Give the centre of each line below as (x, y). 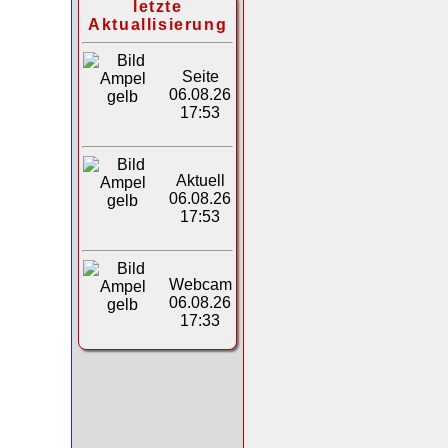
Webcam (200, 284)
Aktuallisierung (158, 24)
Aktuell (200, 180)
